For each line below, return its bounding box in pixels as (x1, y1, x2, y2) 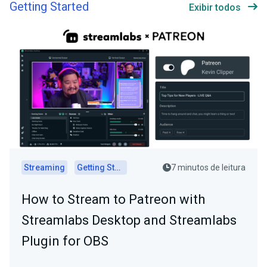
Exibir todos (189, 2, 241, 14)
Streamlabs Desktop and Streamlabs (21, 213, 237, 228)
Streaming (24, 163, 65, 173)
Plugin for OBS (21, 234, 108, 249)
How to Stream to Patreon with (21, 192, 205, 207)
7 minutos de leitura (171, 163, 246, 173)
